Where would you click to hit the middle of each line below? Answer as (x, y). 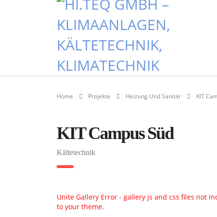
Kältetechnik (76, 152)
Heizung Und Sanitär (153, 96)
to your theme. (80, 207)
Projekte (99, 96)
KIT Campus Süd (115, 133)
